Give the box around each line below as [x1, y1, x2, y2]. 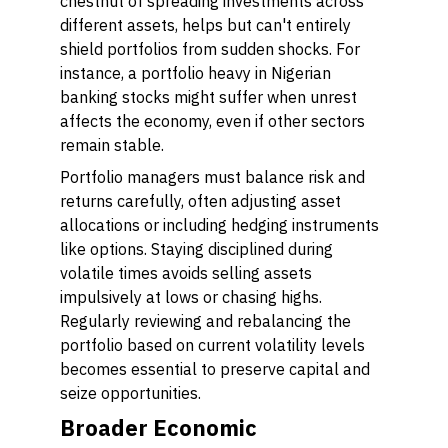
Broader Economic [60, 413, 257, 442]
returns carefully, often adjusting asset [60, 191, 341, 211]
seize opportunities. [60, 383, 201, 403]
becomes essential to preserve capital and [60, 359, 370, 379]
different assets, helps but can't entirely [60, 15, 351, 35]
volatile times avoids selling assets [60, 263, 312, 283]
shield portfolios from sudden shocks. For [60, 39, 360, 59]
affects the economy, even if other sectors [60, 111, 365, 131]
